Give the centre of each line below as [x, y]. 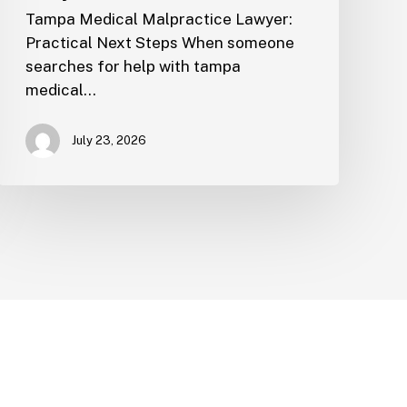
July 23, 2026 [109, 141]
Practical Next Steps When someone [159, 43]
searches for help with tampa [133, 67]
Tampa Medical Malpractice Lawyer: [159, 20]
